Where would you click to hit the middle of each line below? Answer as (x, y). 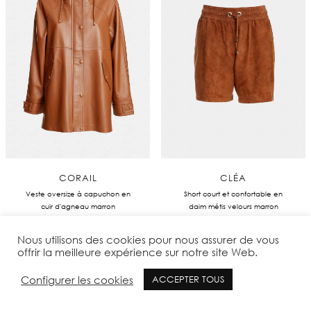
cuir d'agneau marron (78, 206)
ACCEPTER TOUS (188, 279)
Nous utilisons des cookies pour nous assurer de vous (148, 239)
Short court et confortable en (233, 193)
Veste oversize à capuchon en (78, 193)
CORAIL (78, 177)
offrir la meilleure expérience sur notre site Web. (137, 252)
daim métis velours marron (233, 206)
